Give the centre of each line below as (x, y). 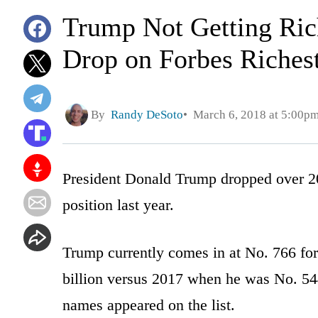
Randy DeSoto (147, 115)
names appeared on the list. (149, 305)
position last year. (118, 204)
